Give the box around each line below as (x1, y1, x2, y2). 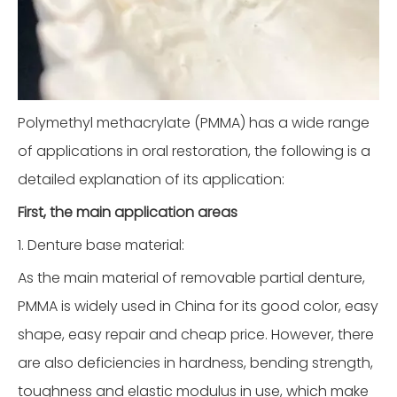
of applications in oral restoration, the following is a (18, 141, 370, 161)
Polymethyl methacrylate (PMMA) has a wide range (18, 113, 370, 133)
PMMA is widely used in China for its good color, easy (18, 296, 378, 316)
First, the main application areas (18, 202, 237, 222)
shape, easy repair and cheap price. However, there (18, 324, 374, 345)
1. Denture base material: (18, 235, 184, 255)
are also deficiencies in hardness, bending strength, (18, 353, 373, 373)
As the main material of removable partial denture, (18, 268, 365, 288)
